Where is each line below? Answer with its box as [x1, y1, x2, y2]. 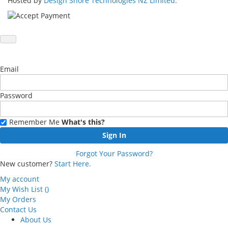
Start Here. [54, 159, 91, 168]
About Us [20, 215, 51, 224]
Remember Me [9, 117, 60, 127]
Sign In [102, 130, 126, 140]
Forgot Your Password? [75, 149, 153, 158]
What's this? [62, 117, 105, 127]
